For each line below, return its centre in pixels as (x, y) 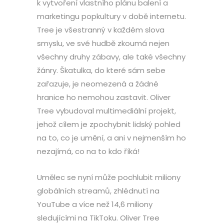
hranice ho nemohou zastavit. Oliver (104, 97)
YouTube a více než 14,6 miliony (95, 204)
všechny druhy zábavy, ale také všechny (111, 57)
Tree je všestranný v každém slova (101, 30)
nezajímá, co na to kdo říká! (88, 151)
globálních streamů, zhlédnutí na (98, 191)
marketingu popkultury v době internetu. (111, 16)
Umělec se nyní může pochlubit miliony (109, 177)
